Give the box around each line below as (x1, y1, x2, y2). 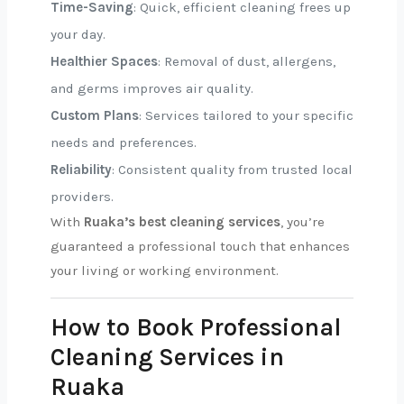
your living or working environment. (50, 262, 279, 279)
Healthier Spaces (50, 53, 158, 69)
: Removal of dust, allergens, (158, 53, 335, 69)
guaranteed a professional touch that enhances (50, 238, 350, 254)
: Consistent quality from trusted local (112, 161, 353, 178)
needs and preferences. (50, 134, 197, 151)
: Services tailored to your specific (139, 107, 353, 124)
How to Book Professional (50, 313, 341, 342)
